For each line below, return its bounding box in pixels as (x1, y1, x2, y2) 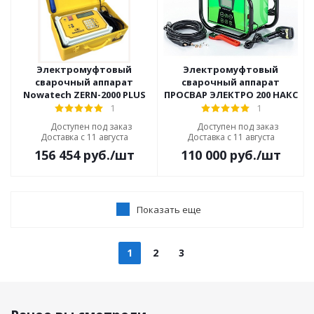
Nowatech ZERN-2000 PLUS (22, 88, 146, 101)
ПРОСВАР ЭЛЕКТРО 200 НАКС (163, 88, 298, 101)
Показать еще (137, 203, 201, 216)
